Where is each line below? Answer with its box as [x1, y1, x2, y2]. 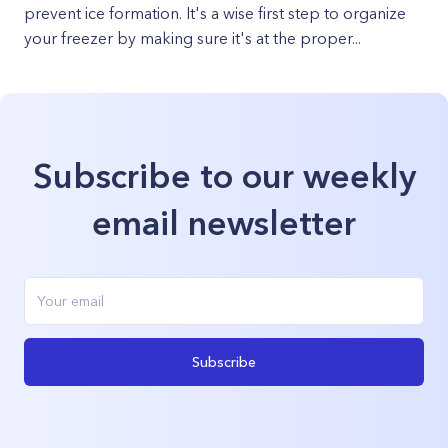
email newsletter [92, 202, 356, 244]
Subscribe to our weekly [32, 155, 416, 197]
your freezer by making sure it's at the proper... [24, 28, 361, 48]
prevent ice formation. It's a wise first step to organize [24, 3, 406, 23]
